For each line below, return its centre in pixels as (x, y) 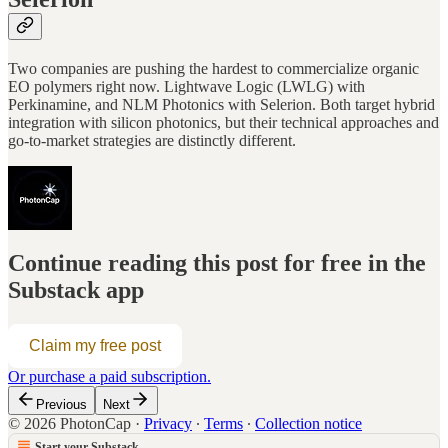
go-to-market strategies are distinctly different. (152, 141)
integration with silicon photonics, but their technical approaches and (223, 123)
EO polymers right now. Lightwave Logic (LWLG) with (186, 87)
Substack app (76, 290)
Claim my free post (95, 345)
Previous (61, 404)
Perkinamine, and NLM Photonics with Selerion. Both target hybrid (221, 105)
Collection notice (308, 423)
